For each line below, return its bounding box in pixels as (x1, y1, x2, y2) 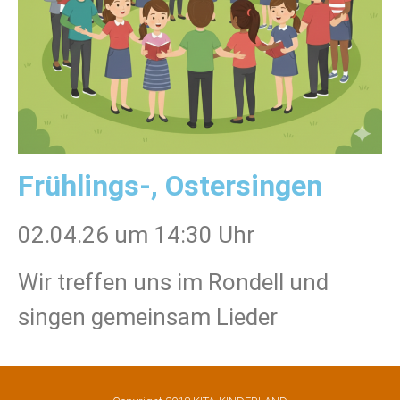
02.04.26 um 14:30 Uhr (18, 221, 254, 248)
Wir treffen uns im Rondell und (18, 269, 329, 296)
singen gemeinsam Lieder (18, 304, 278, 331)
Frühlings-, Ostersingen (18, 169, 322, 203)
